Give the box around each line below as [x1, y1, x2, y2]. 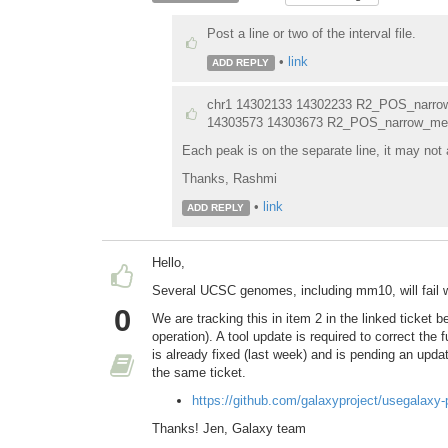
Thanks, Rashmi [181, 170, 277, 186]
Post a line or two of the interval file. [206, 25, 416, 41]
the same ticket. [152, 364, 246, 380]
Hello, [152, 254, 185, 270]
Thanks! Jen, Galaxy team [152, 420, 306, 436]
